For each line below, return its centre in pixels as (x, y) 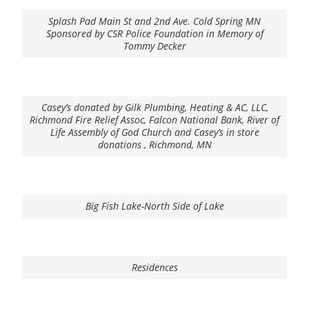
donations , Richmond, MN (154, 144)
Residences (154, 267)
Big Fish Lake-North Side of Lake (154, 206)
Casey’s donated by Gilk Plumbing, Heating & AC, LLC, (154, 107)
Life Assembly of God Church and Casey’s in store (154, 132)
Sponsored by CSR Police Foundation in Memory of (154, 33)
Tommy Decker (154, 46)
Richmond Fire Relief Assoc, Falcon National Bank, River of (154, 120)
